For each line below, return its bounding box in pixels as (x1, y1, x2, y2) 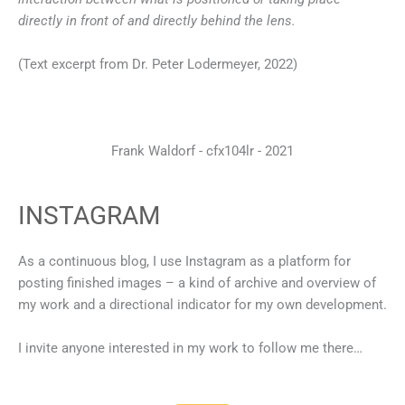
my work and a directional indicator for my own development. (18, 296, 387, 313)
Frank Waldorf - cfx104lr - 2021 (111, 142, 294, 159)
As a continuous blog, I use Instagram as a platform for (18, 252, 351, 269)
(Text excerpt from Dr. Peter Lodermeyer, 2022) (18, 56, 297, 73)
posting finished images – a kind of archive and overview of (18, 274, 376, 291)
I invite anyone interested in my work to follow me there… (18, 339, 363, 356)
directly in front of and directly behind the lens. (18, 13, 296, 30)
